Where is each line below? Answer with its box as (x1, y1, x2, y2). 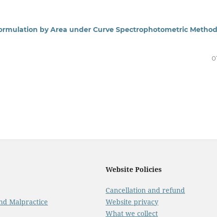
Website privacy (106, 197, 158, 206)
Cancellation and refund (106, 185, 185, 195)
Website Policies (106, 165, 162, 174)
